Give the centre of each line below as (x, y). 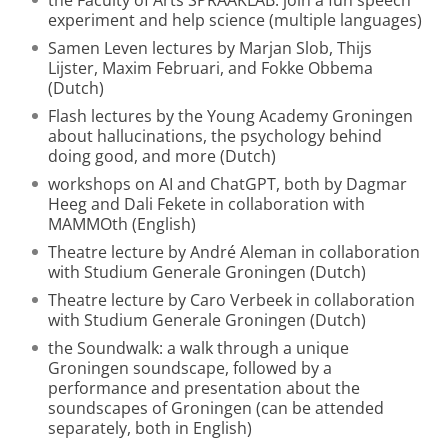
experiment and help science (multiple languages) (235, 20)
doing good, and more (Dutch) (162, 156)
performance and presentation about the (204, 388)
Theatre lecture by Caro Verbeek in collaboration (231, 300)
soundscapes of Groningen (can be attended (216, 408)
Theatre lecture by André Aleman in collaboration (234, 252)
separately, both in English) (150, 428)
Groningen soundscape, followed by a (190, 368)
